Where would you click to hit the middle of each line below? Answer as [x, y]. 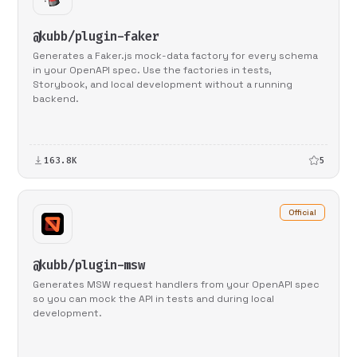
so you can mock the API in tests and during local [153, 299]
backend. [55, 98]
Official [302, 213]
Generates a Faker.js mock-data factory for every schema [175, 55]
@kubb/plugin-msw [88, 265]
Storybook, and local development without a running [162, 84]
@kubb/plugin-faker [96, 36]
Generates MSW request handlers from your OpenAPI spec [176, 285]
